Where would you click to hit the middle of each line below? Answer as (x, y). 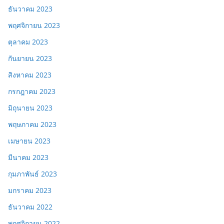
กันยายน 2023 (30, 58)
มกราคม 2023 (30, 190)
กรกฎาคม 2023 (32, 91)
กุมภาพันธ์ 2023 (32, 173)
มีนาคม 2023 (28, 157)
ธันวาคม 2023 (30, 8)
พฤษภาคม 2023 (32, 124)
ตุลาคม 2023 (28, 41)
